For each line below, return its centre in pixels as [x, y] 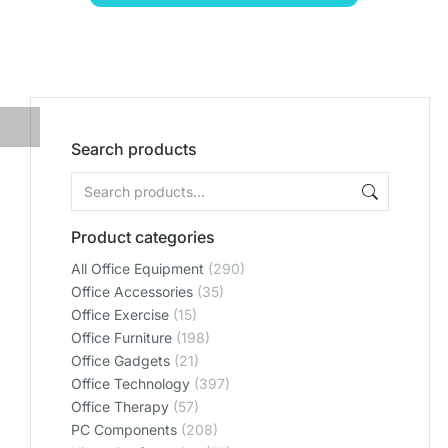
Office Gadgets [120, 360]
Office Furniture [121, 337]
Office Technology [130, 383]
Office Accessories [132, 291]
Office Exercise [120, 314]
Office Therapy [120, 406]
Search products [134, 149]
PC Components [124, 429]
